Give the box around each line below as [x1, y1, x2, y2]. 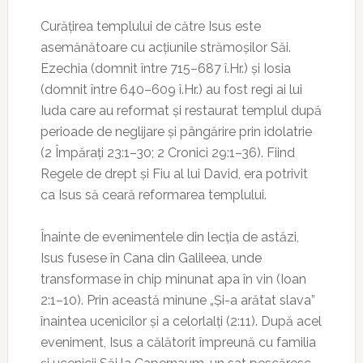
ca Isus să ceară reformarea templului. [40, 187, 267, 203]
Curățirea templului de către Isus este [40, 19, 261, 34]
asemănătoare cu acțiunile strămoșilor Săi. [40, 40, 291, 55]
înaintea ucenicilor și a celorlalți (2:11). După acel [40, 314, 322, 329]
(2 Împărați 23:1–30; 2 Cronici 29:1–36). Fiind [40, 145, 295, 160]
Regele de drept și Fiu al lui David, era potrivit [40, 166, 308, 181]
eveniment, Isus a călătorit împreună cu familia [40, 335, 316, 350]
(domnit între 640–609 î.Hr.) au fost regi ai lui [40, 82, 302, 97]
